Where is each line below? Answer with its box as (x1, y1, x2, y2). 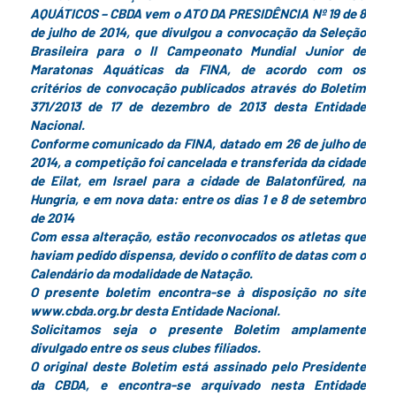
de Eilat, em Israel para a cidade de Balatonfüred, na (29, 172, 367, 188)
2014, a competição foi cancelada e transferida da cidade (29, 154, 367, 170)
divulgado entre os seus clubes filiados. (29, 339, 261, 355)
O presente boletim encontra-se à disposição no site (29, 284, 367, 300)
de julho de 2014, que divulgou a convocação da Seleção (29, 24, 367, 40)
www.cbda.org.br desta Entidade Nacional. (29, 302, 280, 318)
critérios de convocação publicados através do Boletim (29, 80, 367, 95)
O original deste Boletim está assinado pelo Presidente (29, 358, 367, 374)
